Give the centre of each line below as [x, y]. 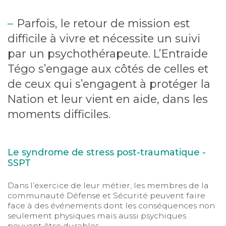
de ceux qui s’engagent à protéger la [109, 84]
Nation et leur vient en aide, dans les [107, 99]
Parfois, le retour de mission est [103, 23]
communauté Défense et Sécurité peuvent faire [106, 195]
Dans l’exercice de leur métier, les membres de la [108, 185]
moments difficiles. [60, 114]
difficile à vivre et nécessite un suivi [104, 39]
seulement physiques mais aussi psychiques [97, 215]
